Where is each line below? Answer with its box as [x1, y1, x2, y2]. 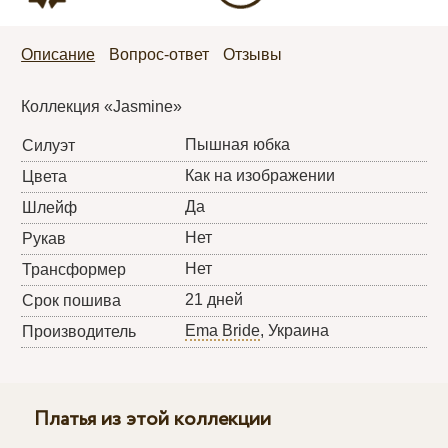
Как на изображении [185, 167, 336, 185]
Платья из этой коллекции [33, 405, 271, 435]
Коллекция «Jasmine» [21, 98, 183, 116]
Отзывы [223, 46, 283, 64]
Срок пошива [22, 292, 122, 310]
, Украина [260, 322, 330, 340]
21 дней [185, 291, 244, 309]
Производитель [22, 323, 137, 341]
